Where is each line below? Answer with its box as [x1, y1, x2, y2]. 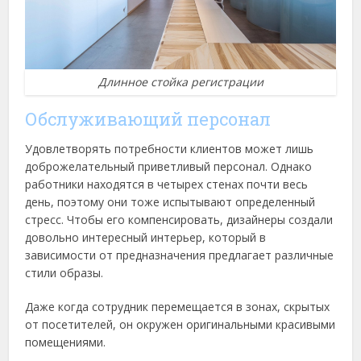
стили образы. [25, 265, 104, 281]
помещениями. [25, 334, 106, 351]
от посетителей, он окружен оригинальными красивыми [25, 317, 336, 333]
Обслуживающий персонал [25, 107, 272, 131]
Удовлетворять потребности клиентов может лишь [25, 141, 314, 157]
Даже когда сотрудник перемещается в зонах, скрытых [25, 299, 330, 315]
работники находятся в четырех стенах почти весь [25, 176, 309, 193]
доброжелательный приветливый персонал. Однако [25, 159, 313, 175]
